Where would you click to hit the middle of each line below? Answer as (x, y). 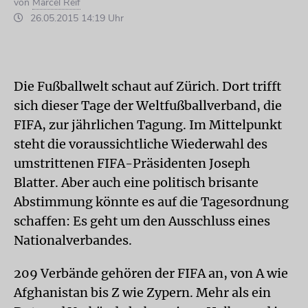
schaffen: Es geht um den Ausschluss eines (142, 221)
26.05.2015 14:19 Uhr (76, 18)
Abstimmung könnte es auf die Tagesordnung (151, 201)
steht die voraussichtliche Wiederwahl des (141, 144)
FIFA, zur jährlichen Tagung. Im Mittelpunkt (148, 124)
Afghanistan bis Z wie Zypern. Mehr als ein (142, 292)
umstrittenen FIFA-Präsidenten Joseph (132, 163)
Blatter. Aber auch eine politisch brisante (136, 182)
